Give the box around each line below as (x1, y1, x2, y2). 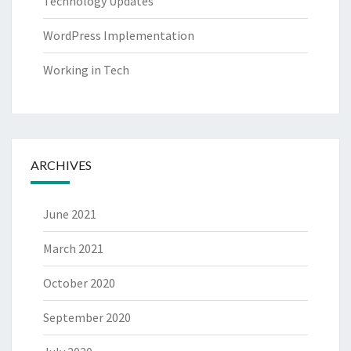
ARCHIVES (31, 157, 92, 173)
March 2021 (43, 241, 103, 257)
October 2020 (43, 275, 115, 291)
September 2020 (43, 309, 131, 326)
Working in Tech (43, 62, 129, 78)
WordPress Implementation (43, 27, 194, 44)
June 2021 (43, 206, 96, 223)
